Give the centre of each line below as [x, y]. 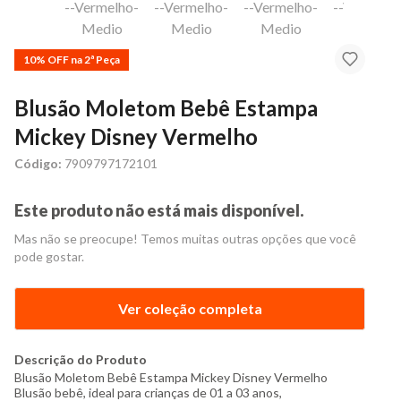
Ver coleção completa [190, 308]
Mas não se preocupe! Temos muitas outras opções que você [185, 239]
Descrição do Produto [81, 359]
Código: [38, 163]
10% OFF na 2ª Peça [72, 59]
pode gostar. [49, 256]
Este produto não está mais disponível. [159, 210]
